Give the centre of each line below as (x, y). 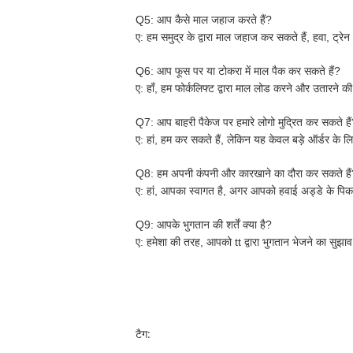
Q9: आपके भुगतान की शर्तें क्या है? (204, 225)
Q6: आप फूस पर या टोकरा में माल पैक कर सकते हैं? (238, 71)
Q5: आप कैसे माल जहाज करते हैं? (204, 20)
